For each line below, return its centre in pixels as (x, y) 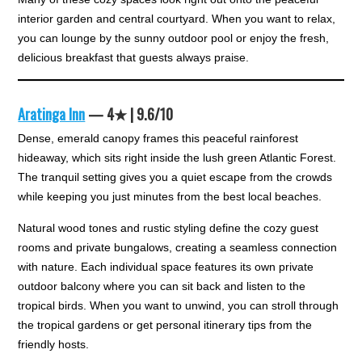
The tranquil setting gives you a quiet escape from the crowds (175, 177)
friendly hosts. (54, 344)
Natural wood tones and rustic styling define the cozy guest (168, 227)
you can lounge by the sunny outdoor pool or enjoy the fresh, (174, 38)
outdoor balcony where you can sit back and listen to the (162, 286)
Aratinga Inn (52, 114)
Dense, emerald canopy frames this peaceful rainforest (158, 138)
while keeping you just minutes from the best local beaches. (170, 196)
